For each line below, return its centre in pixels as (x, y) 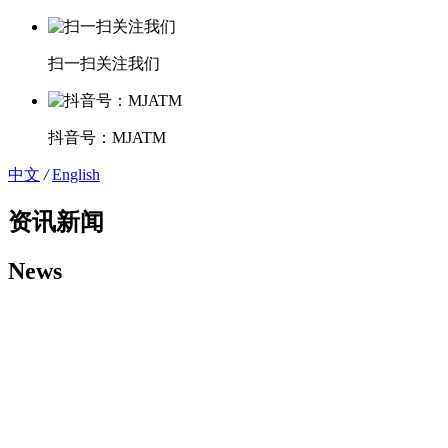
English (76, 174)
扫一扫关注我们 (104, 63)
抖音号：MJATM (107, 137)
